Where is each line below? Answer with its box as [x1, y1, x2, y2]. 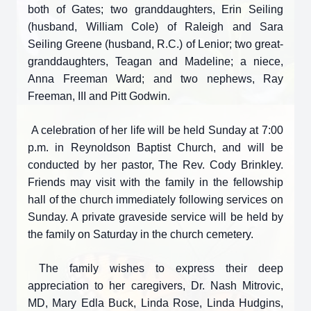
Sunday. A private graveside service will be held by [28, 211, 283, 223]
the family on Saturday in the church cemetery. [28, 228, 253, 240]
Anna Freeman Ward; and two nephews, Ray [28, 73, 283, 85]
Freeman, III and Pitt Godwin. [28, 90, 170, 102]
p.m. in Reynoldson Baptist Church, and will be [28, 142, 283, 153]
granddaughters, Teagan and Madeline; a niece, [28, 56, 283, 67]
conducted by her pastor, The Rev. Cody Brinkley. [28, 159, 283, 171]
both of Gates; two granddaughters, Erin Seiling [28, 3, 283, 15]
